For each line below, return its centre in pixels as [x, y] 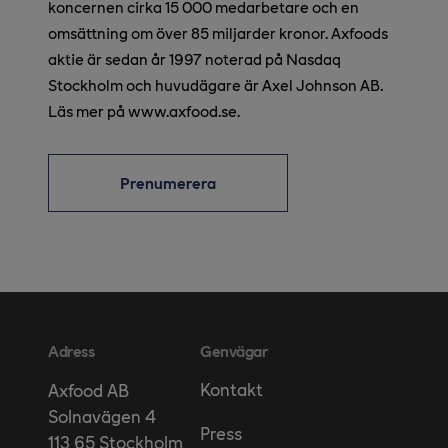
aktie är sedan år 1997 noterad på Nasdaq [194, 58]
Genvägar [234, 350]
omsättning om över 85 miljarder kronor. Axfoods [218, 32]
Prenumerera [168, 182]
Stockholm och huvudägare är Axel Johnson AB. [215, 84]
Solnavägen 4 [102, 415]
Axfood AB [88, 389]
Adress [71, 350]
